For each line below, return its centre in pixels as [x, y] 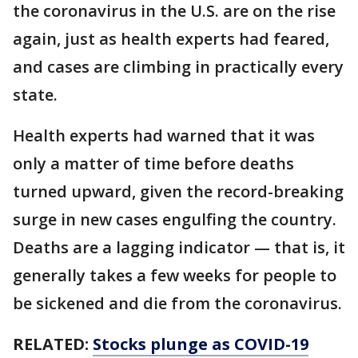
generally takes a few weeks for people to [175, 276]
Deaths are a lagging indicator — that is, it [179, 248]
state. [35, 95]
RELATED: [53, 344]
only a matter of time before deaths [153, 164]
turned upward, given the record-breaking [178, 192]
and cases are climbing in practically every [178, 67]
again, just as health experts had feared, [171, 39]
